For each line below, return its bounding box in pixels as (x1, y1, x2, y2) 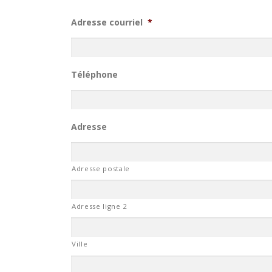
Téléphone (71, 69, 118, 80)
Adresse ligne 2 (72, 202, 127, 211)
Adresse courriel (71, 16, 143, 28)
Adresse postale (72, 164, 130, 173)
